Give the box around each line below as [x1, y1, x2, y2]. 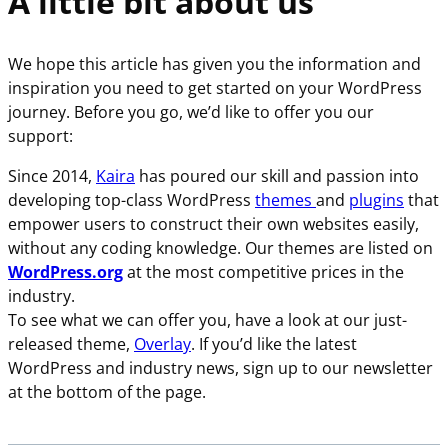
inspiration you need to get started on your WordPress [8, 77, 422, 100]
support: [8, 125, 73, 148]
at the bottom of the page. [8, 381, 206, 404]
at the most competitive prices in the [123, 261, 404, 284]
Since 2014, [8, 165, 96, 188]
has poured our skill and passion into [135, 165, 419, 188]
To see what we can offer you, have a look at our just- [8, 309, 407, 332]
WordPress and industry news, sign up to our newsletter [8, 357, 433, 380]
